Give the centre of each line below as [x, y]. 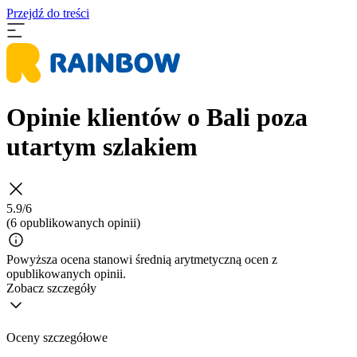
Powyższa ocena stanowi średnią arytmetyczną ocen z [142, 259]
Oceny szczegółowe [57, 337]
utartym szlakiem [102, 147]
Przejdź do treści [48, 13]
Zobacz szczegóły [51, 288]
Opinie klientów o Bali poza [157, 118]
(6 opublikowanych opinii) [73, 222]
